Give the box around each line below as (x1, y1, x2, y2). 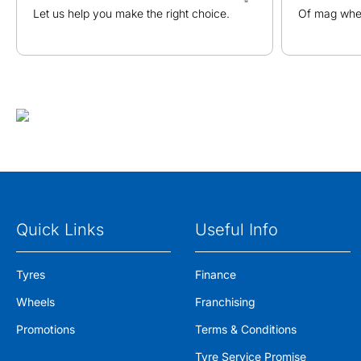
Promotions (16, 322, 75, 336)
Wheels (16, 295, 55, 309)
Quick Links (16, 220, 104, 239)
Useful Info (195, 220, 279, 239)
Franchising (195, 295, 256, 309)
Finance (195, 268, 237, 281)
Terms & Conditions (195, 322, 297, 336)
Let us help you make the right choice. (33, 6, 230, 20)
